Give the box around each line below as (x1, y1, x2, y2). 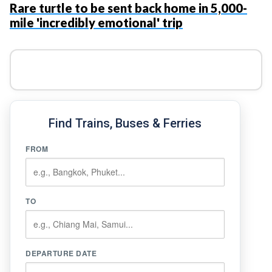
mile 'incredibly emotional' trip (10, 15, 183, 30)
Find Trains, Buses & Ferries (49, 115, 202, 131)
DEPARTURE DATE (25, 247, 97, 259)
